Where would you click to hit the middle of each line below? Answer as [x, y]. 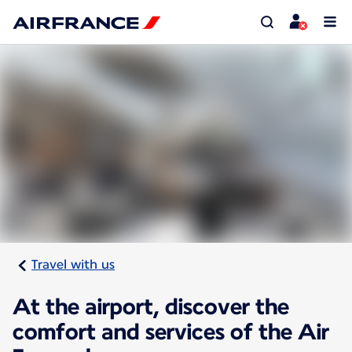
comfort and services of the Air [171, 332]
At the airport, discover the [151, 307]
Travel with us [73, 265]
